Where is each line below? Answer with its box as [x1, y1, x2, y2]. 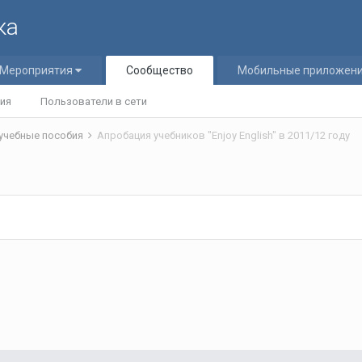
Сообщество [126, 64, 193, 77]
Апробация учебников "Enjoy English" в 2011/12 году [97, 129, 350, 141]
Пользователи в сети [40, 95, 147, 107]
